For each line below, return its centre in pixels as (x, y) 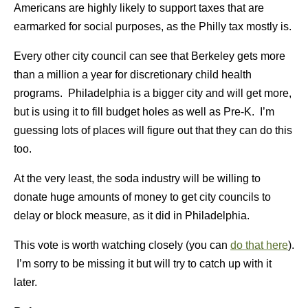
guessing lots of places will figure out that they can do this (153, 130)
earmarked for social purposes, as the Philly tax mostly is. (153, 26)
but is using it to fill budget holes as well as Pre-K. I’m (144, 112)
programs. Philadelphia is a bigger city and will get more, (153, 93)
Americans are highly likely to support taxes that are (139, 8)
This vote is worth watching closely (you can (122, 245)
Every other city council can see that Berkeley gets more (150, 56)
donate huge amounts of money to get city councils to (142, 197)
